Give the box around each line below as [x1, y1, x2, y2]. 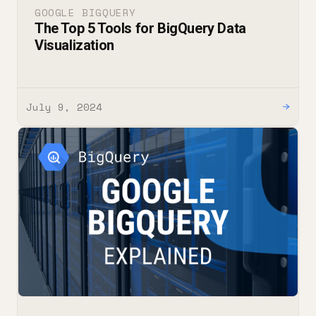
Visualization [35, 36, 114, 54]
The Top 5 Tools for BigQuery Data [35, 19, 246, 37]
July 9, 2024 [26, 99, 102, 114]
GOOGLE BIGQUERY [35, 4, 136, 20]
